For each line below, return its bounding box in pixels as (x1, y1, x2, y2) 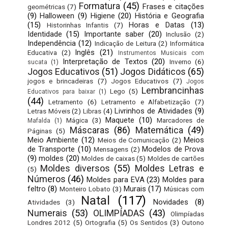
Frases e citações (142, 2, 204, 11)
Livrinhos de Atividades (115, 106, 193, 116)
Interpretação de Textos (62, 56, 148, 66)
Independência (27, 38, 76, 48)
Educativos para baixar (27, 88, 95, 95)
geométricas (27, 2, 65, 11)
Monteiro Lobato (60, 184, 111, 193)
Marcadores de (156, 116, 205, 124)
